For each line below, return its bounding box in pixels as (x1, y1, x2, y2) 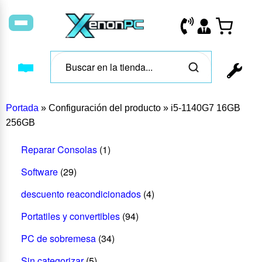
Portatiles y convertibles (20, 209, 120, 223)
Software (20, 164, 58, 178)
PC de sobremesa (20, 231, 96, 245)
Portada (6, 103, 39, 113)
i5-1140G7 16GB (171, 103, 240, 113)
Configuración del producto (49, 103, 161, 113)
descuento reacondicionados (20, 187, 141, 201)
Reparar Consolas (20, 142, 97, 156)
